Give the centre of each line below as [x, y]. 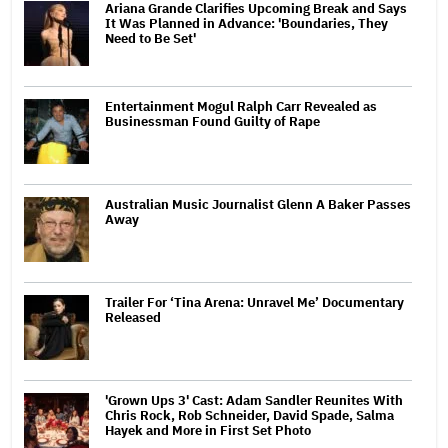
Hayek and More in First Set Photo [208, 430]
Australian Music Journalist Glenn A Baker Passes [258, 204]
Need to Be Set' [150, 38]
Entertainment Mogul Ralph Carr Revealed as [241, 106]
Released [133, 317]
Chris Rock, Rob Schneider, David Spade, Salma [249, 415]
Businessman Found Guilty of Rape [212, 121]
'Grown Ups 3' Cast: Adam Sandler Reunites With [254, 400]
